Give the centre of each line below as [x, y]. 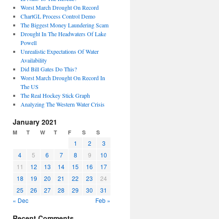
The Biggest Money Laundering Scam [64, 25]
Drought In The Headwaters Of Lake [63, 34]
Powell [28, 43]
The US [29, 87]
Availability [33, 60]
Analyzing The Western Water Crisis [62, 104]
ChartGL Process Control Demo [58, 16]
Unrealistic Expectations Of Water [59, 51]
